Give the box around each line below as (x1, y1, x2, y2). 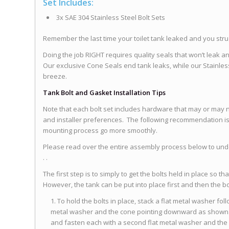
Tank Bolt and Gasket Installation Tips (43, 88, 166, 98)
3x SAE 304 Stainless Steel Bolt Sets (56, 13, 166, 22)
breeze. (43, 72, 67, 81)
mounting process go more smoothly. (43, 126, 158, 135)
